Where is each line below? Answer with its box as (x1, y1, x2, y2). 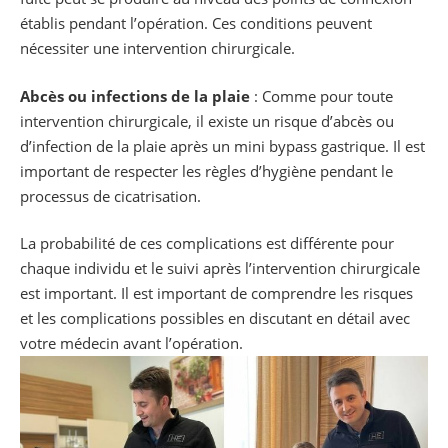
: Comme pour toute (254, 85, 393, 106)
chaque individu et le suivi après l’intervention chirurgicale (20, 258, 420, 279)
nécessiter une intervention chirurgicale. (20, 38, 295, 59)
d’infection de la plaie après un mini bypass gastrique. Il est (20, 135, 425, 156)
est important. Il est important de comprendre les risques (20, 283, 413, 304)
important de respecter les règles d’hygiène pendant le (20, 160, 393, 181)
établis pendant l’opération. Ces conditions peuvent (20, 13, 372, 34)
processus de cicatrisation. (20, 185, 201, 206)
